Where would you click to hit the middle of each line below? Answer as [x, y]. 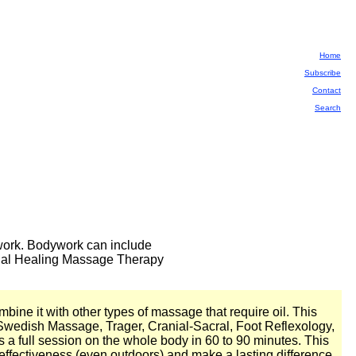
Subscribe [323, 73]
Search [328, 108]
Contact [327, 90]
